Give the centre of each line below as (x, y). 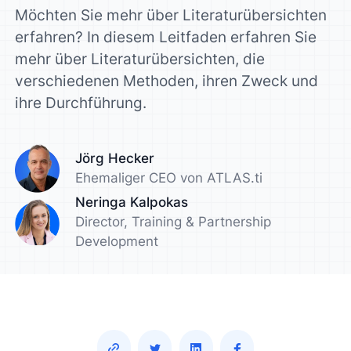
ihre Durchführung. (81, 103)
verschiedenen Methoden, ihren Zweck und (167, 81)
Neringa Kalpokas (131, 202)
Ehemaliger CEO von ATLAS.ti (168, 177)
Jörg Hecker (114, 158)
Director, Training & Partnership (173, 221)
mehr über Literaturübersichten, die (140, 59)
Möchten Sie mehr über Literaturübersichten (171, 15)
